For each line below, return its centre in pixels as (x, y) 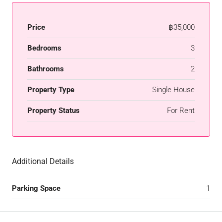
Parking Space (36, 188)
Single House (173, 90)
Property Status (54, 111)
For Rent (181, 111)
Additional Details (43, 161)
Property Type (51, 90)
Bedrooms (44, 48)
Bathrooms (46, 69)
